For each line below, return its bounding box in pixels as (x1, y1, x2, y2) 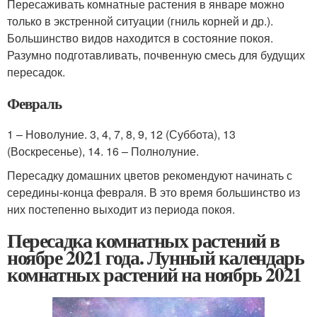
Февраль (7, 92, 62, 114)
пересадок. (7, 63, 65, 80)
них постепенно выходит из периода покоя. (7, 200, 235, 217)
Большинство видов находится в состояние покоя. (7, 29, 273, 46)
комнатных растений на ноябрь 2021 (7, 259, 301, 289)
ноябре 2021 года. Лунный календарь (7, 242, 304, 272)
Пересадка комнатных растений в (7, 225, 279, 255)
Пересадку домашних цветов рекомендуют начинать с (7, 166, 292, 183)
